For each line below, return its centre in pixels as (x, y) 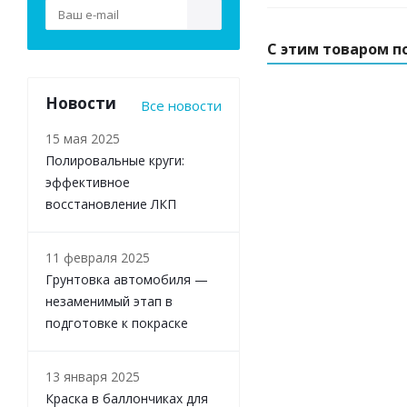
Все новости (181, 105)
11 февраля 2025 (98, 258)
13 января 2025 (93, 377)
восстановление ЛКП (111, 204)
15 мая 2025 (83, 139)
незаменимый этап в (109, 301)
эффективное (88, 182)
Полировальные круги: (115, 160)
